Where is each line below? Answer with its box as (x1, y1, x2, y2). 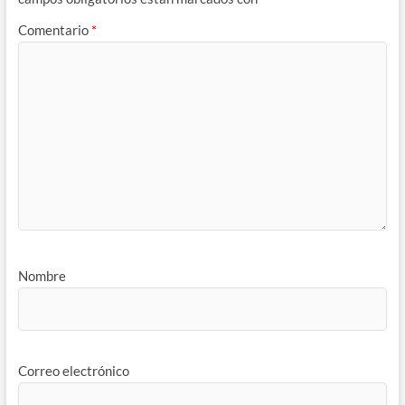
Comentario (17, 22, 91, 39)
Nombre (17, 267, 66, 284)
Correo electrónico (17, 363, 129, 380)
